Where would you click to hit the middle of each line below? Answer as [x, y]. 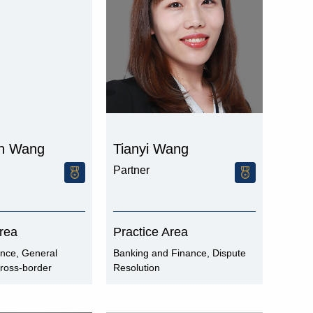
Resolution [137, 268]
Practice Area [151, 232]
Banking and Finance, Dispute [180, 253]
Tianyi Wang [151, 149]
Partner [131, 170]
